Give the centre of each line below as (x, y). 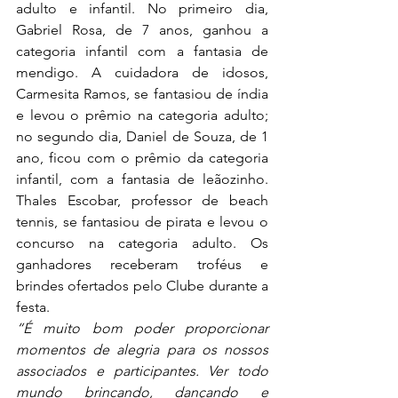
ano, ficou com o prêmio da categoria (142, 158)
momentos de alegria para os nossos (142, 350)
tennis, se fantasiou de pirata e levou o (142, 222)
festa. (33, 307)
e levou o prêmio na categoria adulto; (142, 115)
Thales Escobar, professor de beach (142, 201)
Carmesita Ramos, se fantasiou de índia (142, 94)
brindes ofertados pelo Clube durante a (142, 286)
